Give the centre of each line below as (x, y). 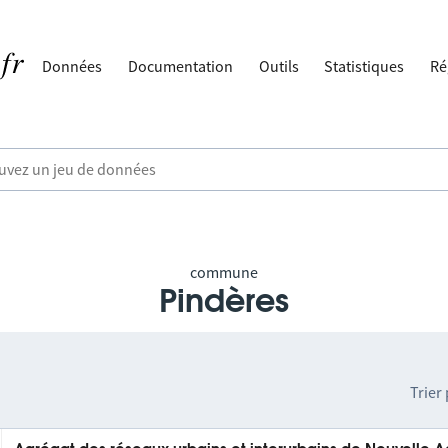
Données (72, 66)
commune (224, 272)
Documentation (181, 66)
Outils (278, 66)
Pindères (224, 302)
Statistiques (364, 66)
